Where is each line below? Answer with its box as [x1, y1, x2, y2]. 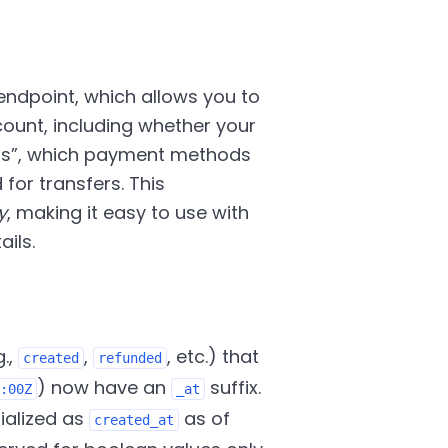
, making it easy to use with [6, 200, 249, 225]
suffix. [204, 375, 261, 400]
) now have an [36, 375, 171, 400]
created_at [93, 412, 174, 428]
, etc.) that [166, 344, 259, 369]
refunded [97, 350, 162, 366]
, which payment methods [17, 142, 251, 167]
